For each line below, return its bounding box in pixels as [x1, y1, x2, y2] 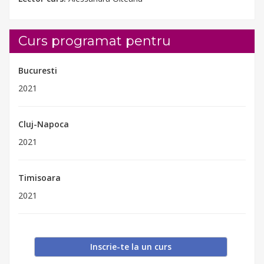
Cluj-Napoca [18, 118, 69, 130]
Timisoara [18, 171, 61, 183]
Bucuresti [18, 64, 57, 76]
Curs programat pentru [18, 32, 171, 49]
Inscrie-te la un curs [90, 241, 172, 253]
